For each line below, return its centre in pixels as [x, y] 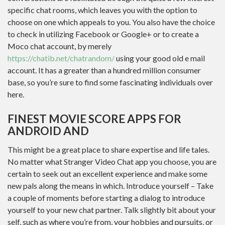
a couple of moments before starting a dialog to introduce [106, 197]
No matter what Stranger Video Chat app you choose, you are [112, 161]
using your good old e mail [160, 58]
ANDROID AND [48, 131]
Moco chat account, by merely [60, 46]
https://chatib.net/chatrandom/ [61, 58]
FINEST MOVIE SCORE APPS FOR [94, 119]
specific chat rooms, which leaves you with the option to [102, 10]
